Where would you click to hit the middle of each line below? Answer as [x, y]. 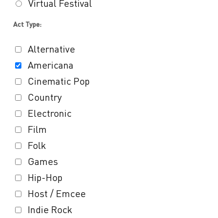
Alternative [51, 49]
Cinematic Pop [58, 81]
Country [45, 97]
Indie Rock [50, 210]
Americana [50, 65]
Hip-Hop [45, 178]
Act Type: [27, 24]
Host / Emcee [56, 194]
